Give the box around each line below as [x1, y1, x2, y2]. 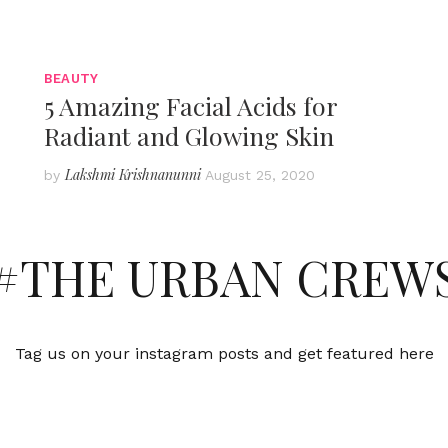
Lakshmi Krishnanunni [65, 164, 201, 184]
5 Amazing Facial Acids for [44, 88, 337, 122]
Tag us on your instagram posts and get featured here [14, 343, 434, 363]
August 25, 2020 [205, 166, 315, 183]
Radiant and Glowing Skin [44, 118, 334, 152]
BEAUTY [44, 70, 99, 86]
